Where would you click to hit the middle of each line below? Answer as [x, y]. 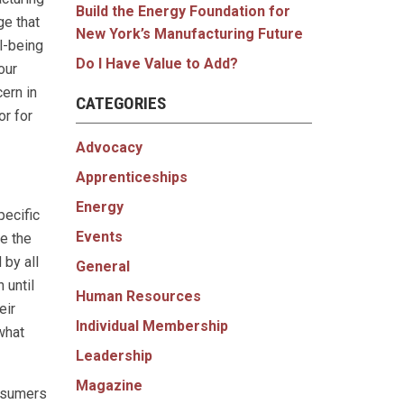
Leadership [114, 355]
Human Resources [138, 296]
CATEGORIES [120, 104]
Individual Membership [151, 326]
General [102, 266]
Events [99, 236]
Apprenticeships [131, 177]
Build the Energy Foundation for [183, 12]
